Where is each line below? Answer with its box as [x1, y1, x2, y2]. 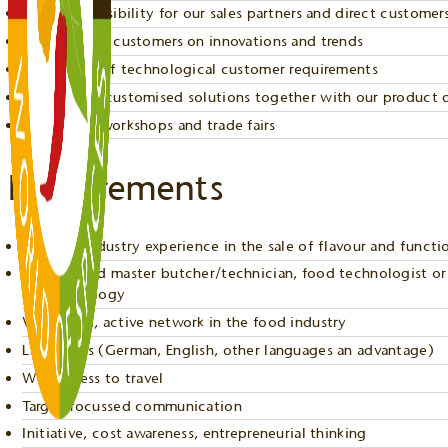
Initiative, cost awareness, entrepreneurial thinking [22, 424, 367, 443]
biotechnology [22, 285, 126, 304]
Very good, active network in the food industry [22, 313, 347, 332]
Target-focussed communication [22, 396, 242, 415]
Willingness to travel [22, 368, 164, 387]
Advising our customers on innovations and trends [22, 32, 364, 51]
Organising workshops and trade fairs [22, 115, 275, 134]
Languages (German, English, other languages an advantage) [22, 341, 434, 359]
